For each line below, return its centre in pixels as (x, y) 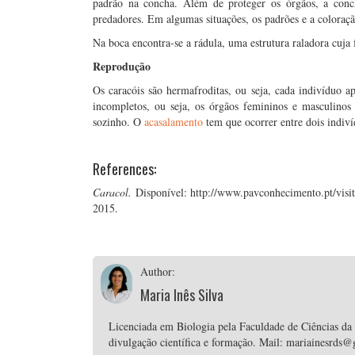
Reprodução (122, 66)
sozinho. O (118, 122)
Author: (157, 271)
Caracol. (112, 192)
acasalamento (174, 122)
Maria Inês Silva (181, 295)
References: (124, 169)
